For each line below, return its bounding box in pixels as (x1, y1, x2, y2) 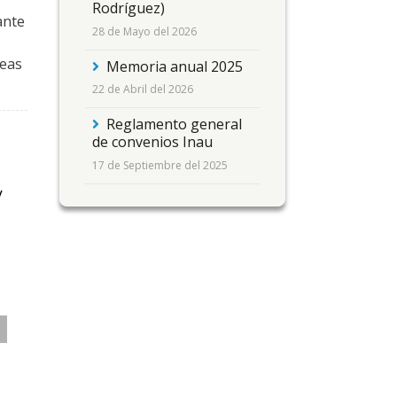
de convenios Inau (92, 132, 213, 152)
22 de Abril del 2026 (92, 82, 193, 97)
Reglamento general (106, 114, 242, 135)
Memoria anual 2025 (106, 56, 243, 76)
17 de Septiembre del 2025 (92, 158, 228, 174)
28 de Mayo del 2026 (92, 23, 197, 39)
